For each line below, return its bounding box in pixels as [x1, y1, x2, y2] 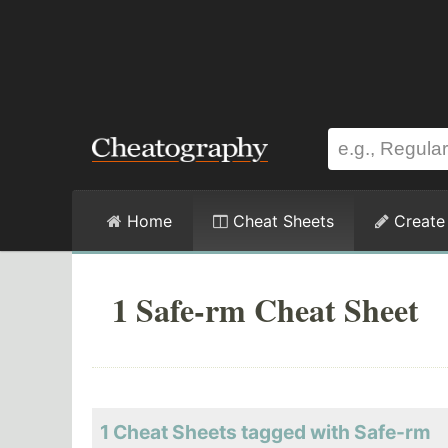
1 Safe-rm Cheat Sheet [112, 286, 419, 333]
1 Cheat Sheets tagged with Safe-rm [100, 420, 431, 445]
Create [389, 211, 445, 231]
